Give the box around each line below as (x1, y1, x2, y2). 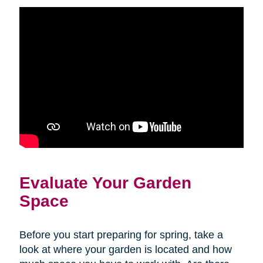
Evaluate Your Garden (19, 173, 191, 192)
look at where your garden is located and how (19, 243, 232, 255)
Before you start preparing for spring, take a (19, 228, 223, 241)
